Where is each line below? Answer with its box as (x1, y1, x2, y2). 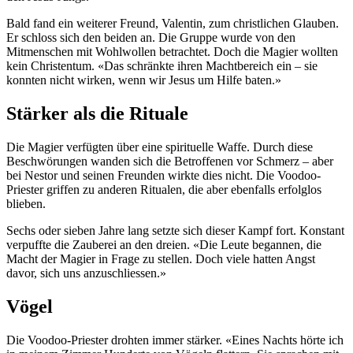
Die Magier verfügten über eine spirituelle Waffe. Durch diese (6, 140, 313, 154)
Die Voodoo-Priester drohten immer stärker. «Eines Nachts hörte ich (6, 333, 344, 347)
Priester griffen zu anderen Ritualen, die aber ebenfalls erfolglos (6, 183, 321, 197)
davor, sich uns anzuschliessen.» (6, 266, 166, 281)
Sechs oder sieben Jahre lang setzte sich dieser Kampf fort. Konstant (6, 224, 344, 238)
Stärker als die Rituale (6, 103, 188, 124)
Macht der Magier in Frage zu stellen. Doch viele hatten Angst (6, 252, 315, 266)
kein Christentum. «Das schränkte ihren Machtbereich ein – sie (6, 59, 318, 73)
